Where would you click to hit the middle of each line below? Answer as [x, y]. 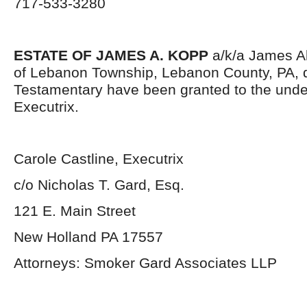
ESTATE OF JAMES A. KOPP [111, 55]
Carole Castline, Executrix [99, 159]
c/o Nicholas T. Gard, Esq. [99, 185]
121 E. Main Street [75, 211]
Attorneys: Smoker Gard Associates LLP [145, 263]
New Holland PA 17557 [88, 237]
